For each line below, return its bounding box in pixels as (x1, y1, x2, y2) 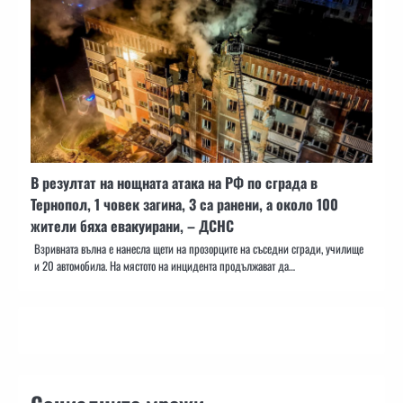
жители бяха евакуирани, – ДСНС (31, 214, 234, 237)
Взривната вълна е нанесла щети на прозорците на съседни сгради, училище (34, 239, 363, 257)
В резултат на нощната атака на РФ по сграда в (31, 171, 318, 193)
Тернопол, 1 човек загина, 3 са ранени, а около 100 (31, 193, 338, 215)
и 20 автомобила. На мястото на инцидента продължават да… (34, 256, 295, 274)
